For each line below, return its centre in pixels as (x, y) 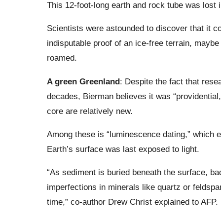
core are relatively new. (90, 111)
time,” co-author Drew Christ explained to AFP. (132, 202)
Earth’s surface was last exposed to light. (123, 149)
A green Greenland (83, 81)
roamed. (62, 58)
